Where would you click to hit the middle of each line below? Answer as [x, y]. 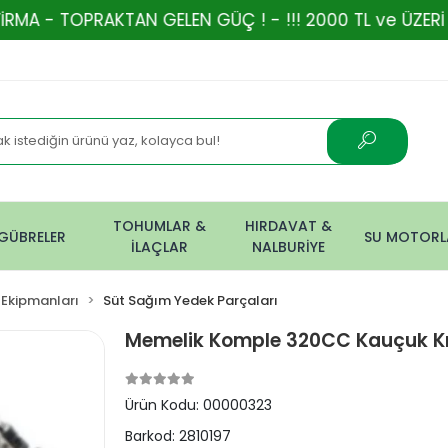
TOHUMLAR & [160, 226]
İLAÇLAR [160, 247]
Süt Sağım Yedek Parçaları [191, 300]
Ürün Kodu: [164, 405]
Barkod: [152, 436]
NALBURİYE [288, 247]
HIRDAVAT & [288, 226]
